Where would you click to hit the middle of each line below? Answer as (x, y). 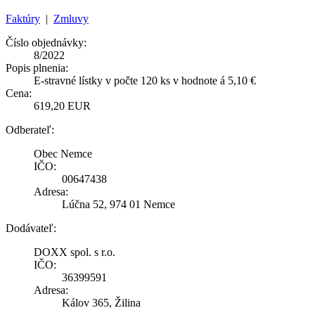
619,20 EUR (62, 105)
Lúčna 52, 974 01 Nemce (118, 204)
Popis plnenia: (37, 67)
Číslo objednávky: (46, 42)
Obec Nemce (63, 153)
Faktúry (23, 18)
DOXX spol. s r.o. (75, 252)
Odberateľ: (30, 129)
